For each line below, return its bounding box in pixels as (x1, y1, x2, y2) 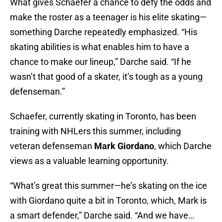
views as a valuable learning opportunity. (10, 156, 169, 166)
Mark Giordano (94, 141, 154, 152)
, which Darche (154, 141, 212, 152)
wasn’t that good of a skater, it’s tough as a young (10, 71, 203, 82)
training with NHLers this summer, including (10, 126, 181, 137)
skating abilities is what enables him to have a (10, 42, 189, 53)
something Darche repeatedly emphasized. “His (10, 27, 197, 38)
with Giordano (10, 195, 64, 206)
